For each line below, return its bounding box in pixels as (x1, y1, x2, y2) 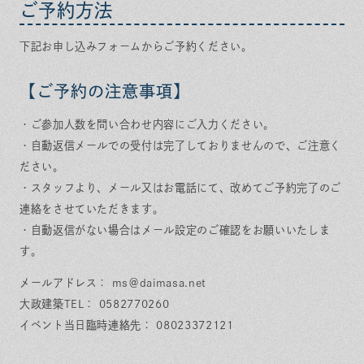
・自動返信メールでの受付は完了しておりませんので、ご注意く (19, 140, 341, 152)
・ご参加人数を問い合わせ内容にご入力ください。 (19, 119, 275, 131)
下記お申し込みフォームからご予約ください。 (19, 41, 253, 53)
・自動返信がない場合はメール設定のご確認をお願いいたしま (19, 224, 331, 236)
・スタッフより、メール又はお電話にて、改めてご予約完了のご (19, 182, 341, 194)
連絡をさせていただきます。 (19, 203, 164, 215)
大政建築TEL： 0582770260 (19, 298, 170, 310)
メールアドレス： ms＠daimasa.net (19, 277, 207, 289)
